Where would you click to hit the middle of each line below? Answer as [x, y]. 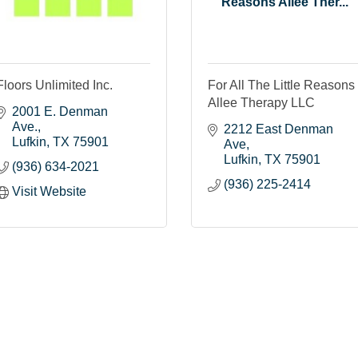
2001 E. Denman [60, 111]
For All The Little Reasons [281, 85]
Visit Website [49, 191]
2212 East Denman [278, 129]
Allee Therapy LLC [261, 102]
